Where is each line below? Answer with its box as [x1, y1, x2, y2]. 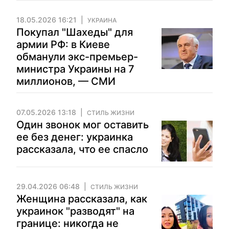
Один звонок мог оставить [16, 119, 149, 131]
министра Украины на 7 [16, 63, 134, 75]
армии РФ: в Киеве [16, 38, 110, 51]
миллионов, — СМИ [16, 75, 116, 87]
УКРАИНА [87, 16, 117, 24]
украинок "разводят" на [16, 205, 134, 217]
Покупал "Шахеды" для [16, 26, 133, 38]
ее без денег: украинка [16, 131, 133, 143]
